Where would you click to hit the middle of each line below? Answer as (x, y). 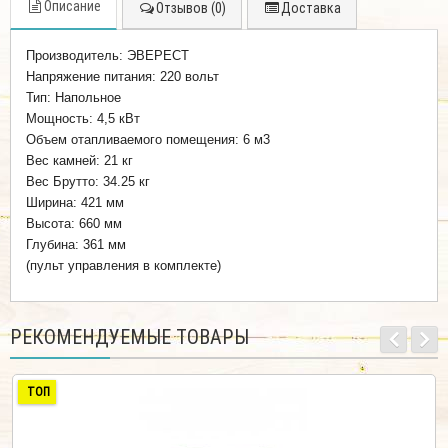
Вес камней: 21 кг (79, 160)
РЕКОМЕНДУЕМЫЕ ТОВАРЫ (129, 336)
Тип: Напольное (73, 97)
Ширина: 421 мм (75, 202)
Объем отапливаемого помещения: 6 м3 (148, 139)
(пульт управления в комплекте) (123, 265)
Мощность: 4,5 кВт (83, 118)
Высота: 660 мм (74, 223)
